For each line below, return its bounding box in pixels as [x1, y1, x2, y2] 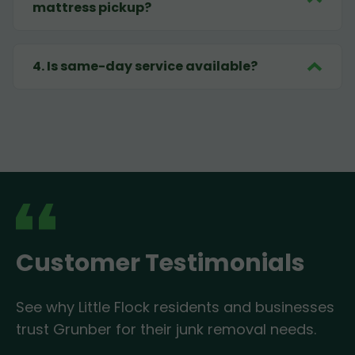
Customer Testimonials [16, 246, 305, 281]
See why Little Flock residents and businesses [16, 297, 334, 318]
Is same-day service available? [47, 57, 258, 76]
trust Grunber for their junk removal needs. [16, 319, 316, 340]
